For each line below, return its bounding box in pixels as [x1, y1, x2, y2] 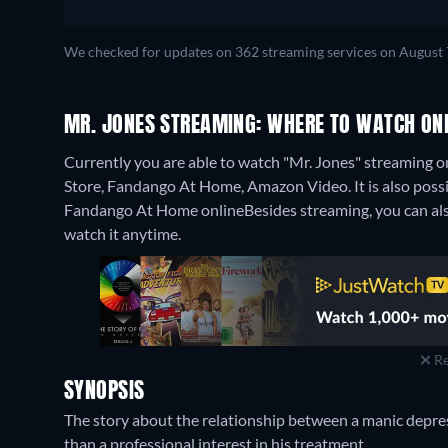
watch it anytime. [64, 224, 181, 243]
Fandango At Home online [64, 200, 244, 219]
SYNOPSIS [64, 381, 145, 403]
